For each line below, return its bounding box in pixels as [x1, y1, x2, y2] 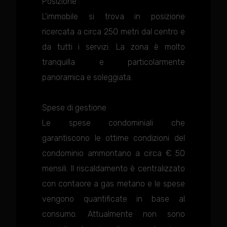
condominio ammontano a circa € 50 [42, 148, 185, 158]
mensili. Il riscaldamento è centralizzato [42, 164, 185, 173]
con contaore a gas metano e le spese [42, 179, 185, 188]
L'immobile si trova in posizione [42, 12, 185, 21]
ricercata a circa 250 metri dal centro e [42, 27, 185, 36]
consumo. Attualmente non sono [42, 209, 185, 219]
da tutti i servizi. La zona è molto [42, 42, 185, 52]
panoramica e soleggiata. [42, 72, 133, 82]
